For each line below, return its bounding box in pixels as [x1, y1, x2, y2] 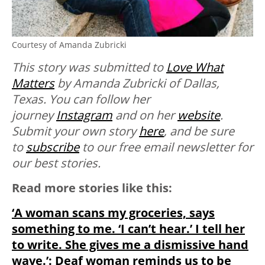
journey [12, 107, 56, 124]
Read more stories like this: [12, 180, 172, 196]
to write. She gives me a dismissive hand [12, 237, 248, 253]
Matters [12, 75, 54, 92]
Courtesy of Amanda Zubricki [12, 39, 127, 51]
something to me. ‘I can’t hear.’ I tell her [12, 221, 245, 237]
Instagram [56, 107, 112, 124]
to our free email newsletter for [79, 139, 253, 156]
